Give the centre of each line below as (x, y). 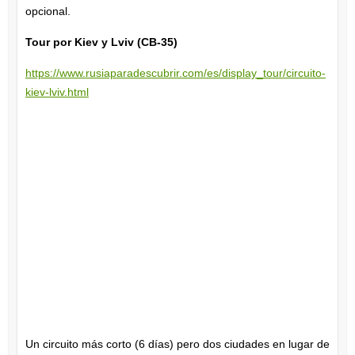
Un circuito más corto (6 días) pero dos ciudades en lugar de (177, 344)
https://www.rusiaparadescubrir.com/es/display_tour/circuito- (175, 73)
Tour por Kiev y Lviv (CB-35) (101, 42)
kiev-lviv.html (57, 92)
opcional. (48, 11)
